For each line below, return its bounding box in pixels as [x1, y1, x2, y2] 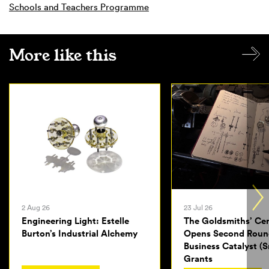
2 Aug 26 [22, 202, 50, 213]
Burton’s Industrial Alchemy [22, 227, 138, 240]
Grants [184, 252, 213, 265]
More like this [9, 44, 116, 67]
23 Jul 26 [184, 202, 213, 213]
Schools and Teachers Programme [9, 1, 149, 13]
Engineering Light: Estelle [22, 214, 129, 228]
